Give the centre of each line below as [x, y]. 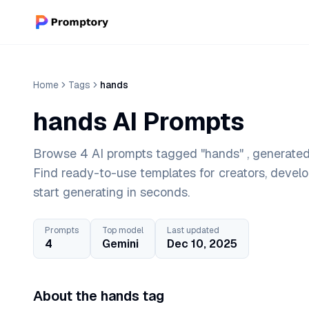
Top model [123, 230]
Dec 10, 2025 [202, 244]
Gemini [120, 244]
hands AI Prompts [139, 122]
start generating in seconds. [111, 192]
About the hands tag [99, 296]
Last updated [193, 230]
